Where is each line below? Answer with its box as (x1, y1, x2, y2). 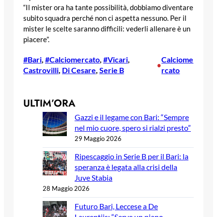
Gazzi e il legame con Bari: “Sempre (75, 112, 189, 122)
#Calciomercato (45, 54, 100, 64)
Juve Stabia (75, 172, 112, 182)
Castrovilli (23, 65, 59, 75)
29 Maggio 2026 (75, 134, 122, 142)
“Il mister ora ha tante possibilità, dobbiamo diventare (23, 3, 193, 12)
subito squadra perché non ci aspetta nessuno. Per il (23, 14, 186, 23)
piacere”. (23, 35, 49, 44)
